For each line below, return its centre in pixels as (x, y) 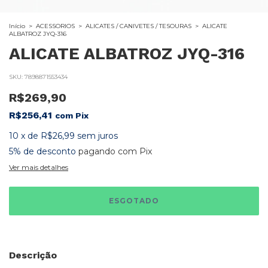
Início (17, 26)
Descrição (33, 255)
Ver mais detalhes (39, 167)
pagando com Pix (114, 151)
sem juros (98, 136)
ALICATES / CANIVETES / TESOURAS (138, 26)
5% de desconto (42, 151)
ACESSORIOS (55, 26)
